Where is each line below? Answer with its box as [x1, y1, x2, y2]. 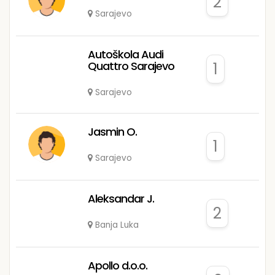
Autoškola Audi [87, 46, 163, 62]
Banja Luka [95, 219, 139, 231]
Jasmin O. [87, 123, 137, 139]
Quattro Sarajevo [87, 58, 174, 74]
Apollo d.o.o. [87, 257, 147, 273]
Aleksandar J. [87, 190, 154, 206]
